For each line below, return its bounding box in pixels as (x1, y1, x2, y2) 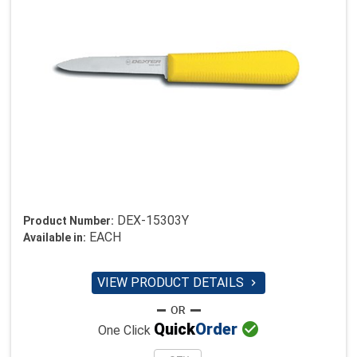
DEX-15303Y (117, 213, 189, 228)
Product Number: (23, 214, 114, 227)
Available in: (23, 231, 86, 244)
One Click (97, 323, 154, 339)
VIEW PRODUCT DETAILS (97, 275, 247, 290)
